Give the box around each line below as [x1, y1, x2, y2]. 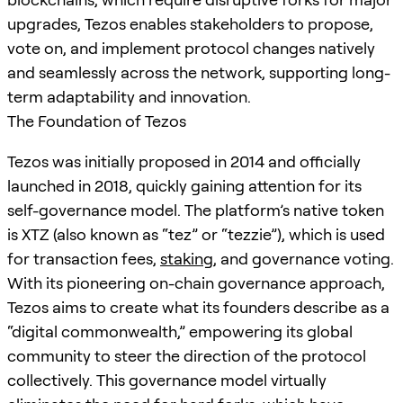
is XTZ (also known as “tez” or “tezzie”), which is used [7, 224, 385, 244]
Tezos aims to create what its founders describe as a [7, 297, 390, 317]
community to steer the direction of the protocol [7, 345, 366, 365]
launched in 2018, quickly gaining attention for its [7, 175, 362, 195]
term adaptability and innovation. [7, 86, 251, 106]
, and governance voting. [213, 248, 394, 268]
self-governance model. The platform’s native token [7, 200, 384, 219]
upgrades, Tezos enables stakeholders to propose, [7, 13, 373, 33]
